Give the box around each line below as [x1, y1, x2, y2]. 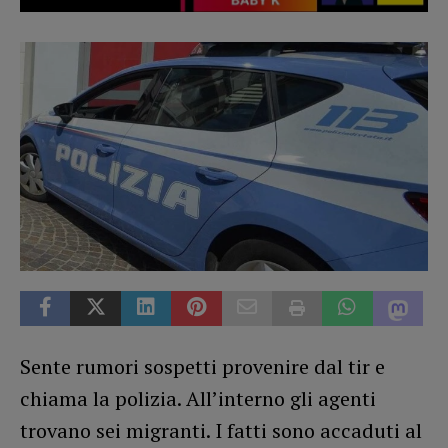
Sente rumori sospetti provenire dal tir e [20, 352, 385, 380]
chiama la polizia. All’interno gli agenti [20, 384, 376, 412]
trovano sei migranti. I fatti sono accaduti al [20, 416, 422, 444]
